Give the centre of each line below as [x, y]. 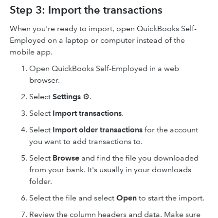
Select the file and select [73, 198]
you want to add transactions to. [86, 141]
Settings [67, 97]
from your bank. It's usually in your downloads [110, 170]
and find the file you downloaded [139, 158]
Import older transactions [99, 130]
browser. [45, 80]
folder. [41, 181]
